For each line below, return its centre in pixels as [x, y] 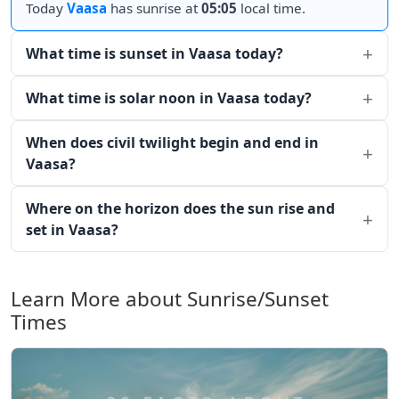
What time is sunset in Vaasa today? [155, 53]
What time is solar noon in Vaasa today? [169, 98]
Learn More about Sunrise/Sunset [170, 299]
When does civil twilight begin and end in [172, 142]
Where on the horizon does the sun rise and [180, 208]
